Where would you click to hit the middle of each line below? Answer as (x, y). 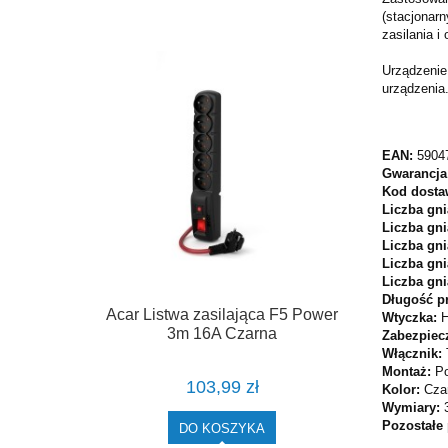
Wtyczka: (411, 318)
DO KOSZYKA (222, 428)
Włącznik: (414, 354)
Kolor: (403, 390)
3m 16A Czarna (222, 334)
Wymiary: (413, 408)
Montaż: (408, 372)
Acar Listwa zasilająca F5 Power (222, 315)
